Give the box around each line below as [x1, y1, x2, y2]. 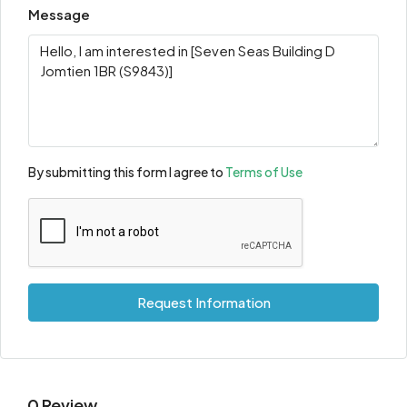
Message [28, 5, 90, 23]
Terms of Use [225, 164, 303, 180]
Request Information [136, 293, 271, 311]
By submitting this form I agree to [28, 164, 225, 180]
